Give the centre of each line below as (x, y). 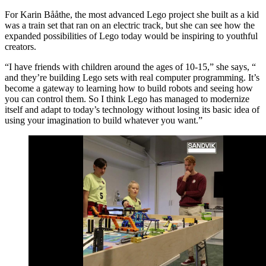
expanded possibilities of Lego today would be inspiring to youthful (131, 36)
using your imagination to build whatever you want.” (104, 120)
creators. (20, 46)
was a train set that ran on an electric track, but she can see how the (130, 25)
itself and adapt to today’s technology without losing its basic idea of (132, 109)
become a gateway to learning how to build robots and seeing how (129, 88)
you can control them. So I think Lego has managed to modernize (127, 99)
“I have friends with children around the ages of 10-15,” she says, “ (130, 66)
